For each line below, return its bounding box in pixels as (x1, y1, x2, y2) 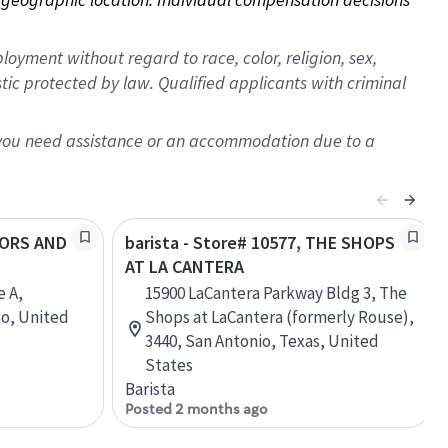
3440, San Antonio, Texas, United (145, 330, 379, 352)
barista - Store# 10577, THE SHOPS (125, 231, 395, 254)
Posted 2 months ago (125, 400, 268, 418)
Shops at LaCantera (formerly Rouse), (145, 306, 414, 328)
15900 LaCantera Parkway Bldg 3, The (145, 282, 407, 304)
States (145, 354, 193, 376)
